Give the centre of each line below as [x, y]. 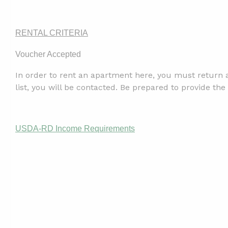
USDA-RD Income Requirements [75, 129]
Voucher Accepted [48, 54]
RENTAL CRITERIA [52, 33]
